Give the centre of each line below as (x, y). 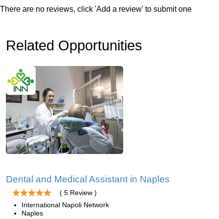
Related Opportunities (74, 45)
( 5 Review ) (78, 193)
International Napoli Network (65, 205)
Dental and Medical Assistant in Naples (88, 179)
